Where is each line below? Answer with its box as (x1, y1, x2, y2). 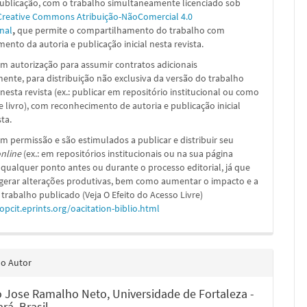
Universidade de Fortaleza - (112, 286, 255, 302)
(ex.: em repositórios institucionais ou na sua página (21, 147, 234, 160)
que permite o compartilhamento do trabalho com (17, 24, 225, 36)
